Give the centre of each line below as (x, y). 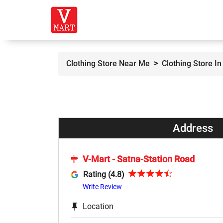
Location (98, 206)
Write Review (102, 186)
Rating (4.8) (104, 174)
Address (193, 128)
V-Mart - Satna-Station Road (139, 159)
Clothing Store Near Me (108, 64)
